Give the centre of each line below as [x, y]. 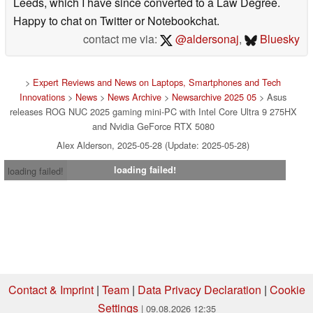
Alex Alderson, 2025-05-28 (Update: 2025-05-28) [153, 145]
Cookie [287, 289]
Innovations [42, 96]
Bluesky [278, 38]
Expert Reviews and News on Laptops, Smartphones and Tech [157, 82]
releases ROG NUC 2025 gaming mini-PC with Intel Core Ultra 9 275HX [153, 111]
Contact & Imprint [51, 289]
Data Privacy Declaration [199, 289]
